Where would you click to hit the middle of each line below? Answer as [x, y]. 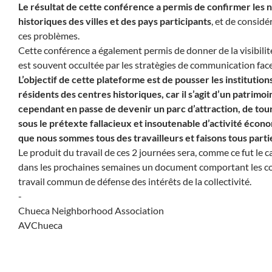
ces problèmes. [49, 36]
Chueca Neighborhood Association [91, 210]
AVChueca [40, 225]
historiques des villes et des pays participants [115, 21]
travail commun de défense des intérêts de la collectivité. [135, 181]
